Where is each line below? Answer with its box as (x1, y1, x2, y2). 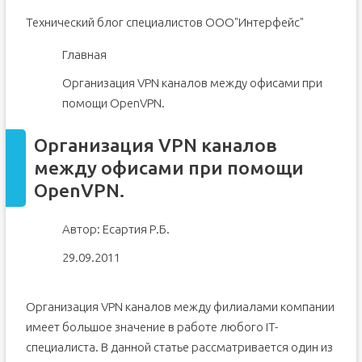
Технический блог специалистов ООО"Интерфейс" (25, 15, 304, 29)
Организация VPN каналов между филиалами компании (25, 300, 335, 314)
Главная (61, 48, 107, 61)
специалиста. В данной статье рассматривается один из (25, 340, 333, 354)
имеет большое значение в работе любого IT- (25, 320, 278, 334)
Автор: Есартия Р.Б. (61, 222, 170, 236)
